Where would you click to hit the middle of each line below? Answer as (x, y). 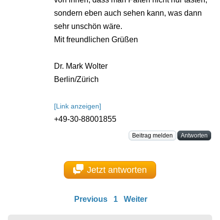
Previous (91, 199)
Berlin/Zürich (76, 80)
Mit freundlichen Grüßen (96, 40)
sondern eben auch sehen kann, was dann (128, 13)
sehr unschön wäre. (88, 27)
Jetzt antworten (117, 170)
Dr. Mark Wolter (81, 66)
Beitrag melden (152, 136)
